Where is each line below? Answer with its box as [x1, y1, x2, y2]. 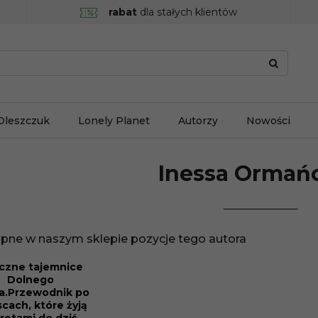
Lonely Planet [78, 114, 150, 127]
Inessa [158, 160, 234, 187]
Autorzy [178, 114, 218, 127]
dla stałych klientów [137, 6, 237, 18]
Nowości [246, 114, 290, 127]
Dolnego [6, 273, 54, 286]
